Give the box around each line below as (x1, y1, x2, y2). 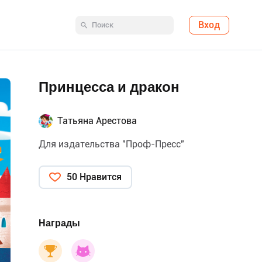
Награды (39, 218, 80, 229)
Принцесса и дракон (39, 79, 180, 95)
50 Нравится (67, 171, 122, 182)
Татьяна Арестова (57, 115, 137, 126)
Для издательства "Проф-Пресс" (39, 139, 184, 150)
